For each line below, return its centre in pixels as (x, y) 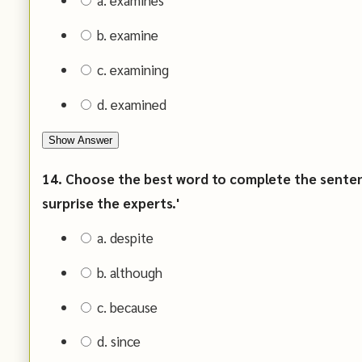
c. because (125, 307)
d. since (117, 341)
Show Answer (80, 141)
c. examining (131, 69)
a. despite (123, 238)
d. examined (130, 104)
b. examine (126, 35)
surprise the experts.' (111, 203)
